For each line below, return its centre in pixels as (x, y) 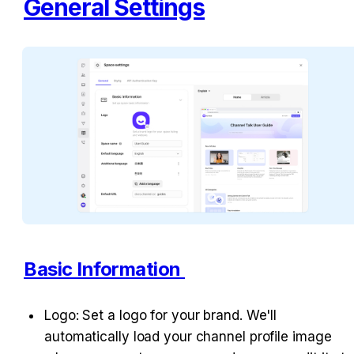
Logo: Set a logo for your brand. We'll (161, 316)
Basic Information (104, 269)
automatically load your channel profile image (188, 337)
